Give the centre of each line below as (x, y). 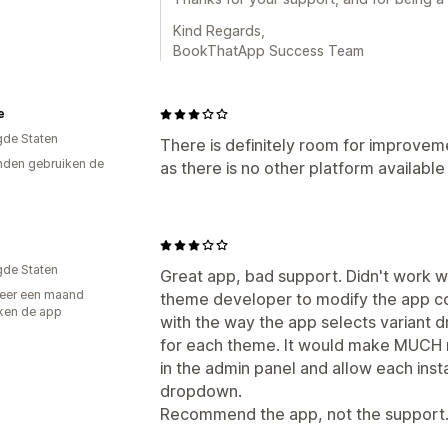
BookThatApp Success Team (268, 50)
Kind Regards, (219, 30)
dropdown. (201, 391)
